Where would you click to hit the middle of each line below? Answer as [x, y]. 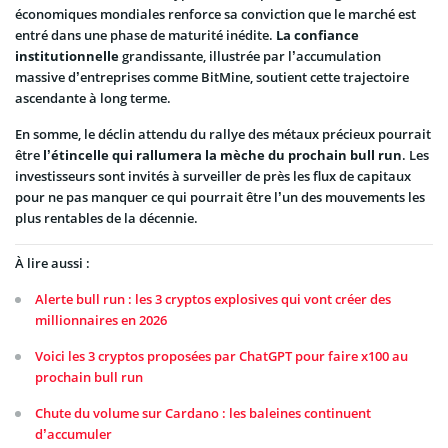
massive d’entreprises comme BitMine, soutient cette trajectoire [212, 77]
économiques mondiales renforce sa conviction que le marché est [215, 14]
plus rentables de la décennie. [106, 218]
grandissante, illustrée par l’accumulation [250, 56]
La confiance [317, 35]
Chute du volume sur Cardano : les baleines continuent [203, 412]
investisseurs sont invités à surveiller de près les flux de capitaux [213, 176]
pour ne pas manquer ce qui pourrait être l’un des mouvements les [220, 197]
